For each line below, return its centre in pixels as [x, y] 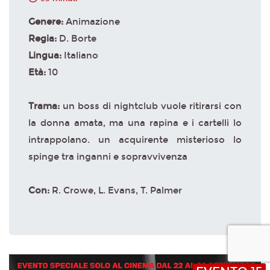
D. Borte [78, 39]
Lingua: [46, 56]
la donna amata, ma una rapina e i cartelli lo [135, 123]
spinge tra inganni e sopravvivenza [108, 157]
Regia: [44, 39]
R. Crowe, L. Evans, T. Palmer [117, 191]
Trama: [46, 106]
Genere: [47, 22]
